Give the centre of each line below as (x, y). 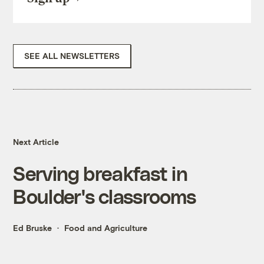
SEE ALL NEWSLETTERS (72, 56)
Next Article (36, 142)
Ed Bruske (33, 228)
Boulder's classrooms (105, 196)
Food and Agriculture (106, 228)
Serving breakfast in (100, 173)
